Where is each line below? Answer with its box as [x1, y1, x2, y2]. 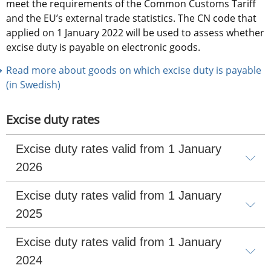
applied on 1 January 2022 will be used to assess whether [6, 26, 264, 40]
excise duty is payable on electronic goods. [6, 41, 200, 54]
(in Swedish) [6, 78, 60, 92]
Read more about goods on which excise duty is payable [6, 64, 261, 77]
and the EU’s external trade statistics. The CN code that [6, 11, 256, 25]
